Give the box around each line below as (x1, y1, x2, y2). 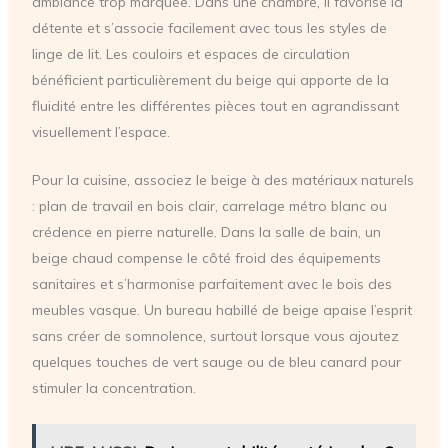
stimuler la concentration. (31, 379, 196, 398)
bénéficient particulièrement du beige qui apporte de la (31, 71, 389, 89)
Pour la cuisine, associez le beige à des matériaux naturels (31, 171, 414, 190)
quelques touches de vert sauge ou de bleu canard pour (31, 353, 401, 372)
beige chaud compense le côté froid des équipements (31, 249, 381, 268)
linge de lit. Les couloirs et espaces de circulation (31, 45, 350, 63)
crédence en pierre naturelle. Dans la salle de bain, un (31, 223, 381, 242)
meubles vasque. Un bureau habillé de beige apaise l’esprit (31, 301, 412, 320)
